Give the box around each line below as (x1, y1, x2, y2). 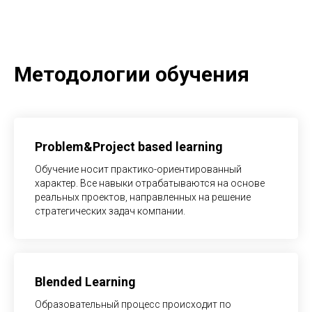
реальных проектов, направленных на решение (35, 192, 251, 203)
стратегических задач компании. (35, 205, 185, 217)
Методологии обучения (14, 62, 249, 86)
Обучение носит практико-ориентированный (35, 164, 242, 175)
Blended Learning (35, 274, 136, 289)
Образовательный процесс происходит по (35, 299, 231, 310)
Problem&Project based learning (35, 139, 223, 154)
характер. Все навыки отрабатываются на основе (35, 178, 265, 189)
